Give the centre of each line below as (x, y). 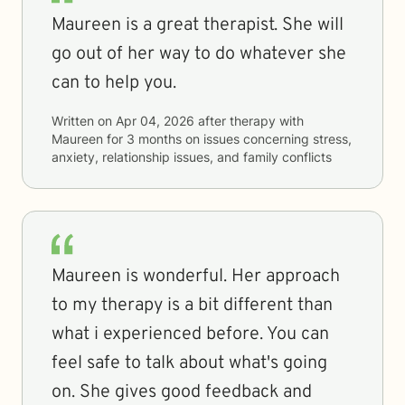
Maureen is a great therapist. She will (198, 25)
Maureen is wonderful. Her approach (196, 277)
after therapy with (249, 121)
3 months (154, 139)
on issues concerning (247, 139)
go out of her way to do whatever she (199, 54)
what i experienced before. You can (190, 334)
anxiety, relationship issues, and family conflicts (192, 157)
